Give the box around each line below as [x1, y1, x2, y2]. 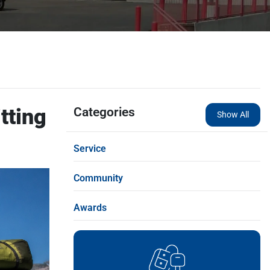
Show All [217, 109, 249, 119]
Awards [74, 201, 107, 213]
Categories [74, 104, 135, 119]
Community [74, 172, 123, 184]
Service [74, 142, 106, 154]
